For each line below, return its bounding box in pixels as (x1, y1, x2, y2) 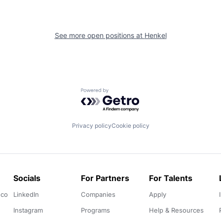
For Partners (80, 173, 129, 184)
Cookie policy (111, 122, 149, 130)
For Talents (149, 173, 193, 184)
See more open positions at (54, 31, 145, 39)
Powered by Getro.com (80, 87, 167, 98)
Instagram (13, 206, 43, 215)
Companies (80, 190, 115, 199)
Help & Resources (149, 206, 204, 215)
